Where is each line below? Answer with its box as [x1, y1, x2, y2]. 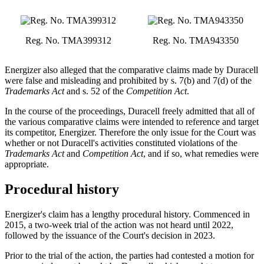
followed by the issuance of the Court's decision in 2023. [5, 230, 215, 241]
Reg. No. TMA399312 [25, 35, 111, 46]
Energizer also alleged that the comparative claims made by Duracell [5, 65, 258, 75]
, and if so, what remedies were [143, 148, 259, 159]
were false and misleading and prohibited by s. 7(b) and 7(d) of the [5, 75, 252, 86]
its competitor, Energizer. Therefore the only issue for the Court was [5, 127, 256, 138]
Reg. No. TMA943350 [153, 35, 239, 46]
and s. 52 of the [64, 86, 126, 97]
